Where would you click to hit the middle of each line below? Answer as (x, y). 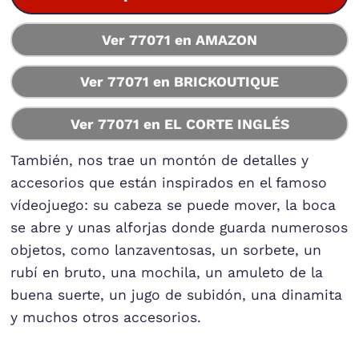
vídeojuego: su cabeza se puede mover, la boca (173, 205)
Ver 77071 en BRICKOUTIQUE (179, 82)
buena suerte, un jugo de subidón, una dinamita (177, 294)
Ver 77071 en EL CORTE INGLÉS (179, 124)
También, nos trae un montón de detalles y (160, 160)
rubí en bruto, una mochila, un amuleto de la (167, 272)
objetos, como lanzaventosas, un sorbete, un (166, 250)
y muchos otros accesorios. (106, 317)
